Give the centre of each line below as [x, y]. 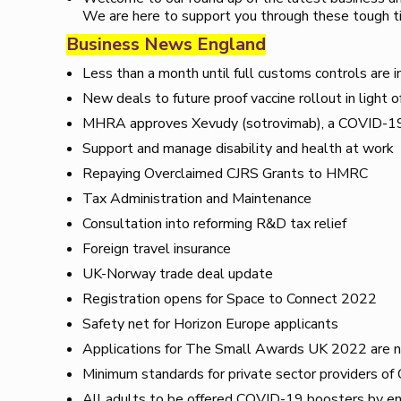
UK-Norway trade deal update [178, 274]
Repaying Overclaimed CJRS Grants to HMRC [226, 174]
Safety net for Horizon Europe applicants [211, 324]
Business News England [166, 45]
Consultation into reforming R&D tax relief [215, 224]
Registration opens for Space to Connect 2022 [230, 299]
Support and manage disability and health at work [239, 149]
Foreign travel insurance [157, 249]
